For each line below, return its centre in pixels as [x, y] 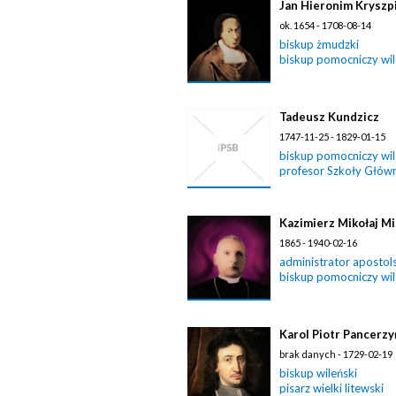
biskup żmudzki [319, 44]
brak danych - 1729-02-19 [336, 354]
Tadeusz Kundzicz [329, 117]
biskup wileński [318, 373]
